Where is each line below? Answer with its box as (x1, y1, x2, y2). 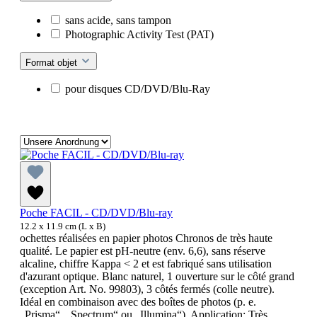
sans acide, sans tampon (65, 14, 171, 27)
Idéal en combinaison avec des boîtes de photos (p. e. (20, 296, 256, 309)
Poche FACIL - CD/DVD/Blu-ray (20, 207, 173, 219)
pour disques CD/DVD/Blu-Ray (65, 83, 210, 96)
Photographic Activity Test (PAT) (65, 28, 214, 41)
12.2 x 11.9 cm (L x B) (20, 221, 105, 232)
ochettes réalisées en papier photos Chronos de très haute (20, 232, 272, 245)
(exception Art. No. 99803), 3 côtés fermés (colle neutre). (20, 283, 275, 296)
